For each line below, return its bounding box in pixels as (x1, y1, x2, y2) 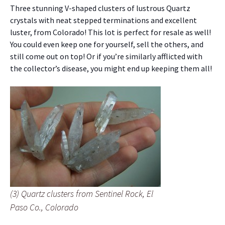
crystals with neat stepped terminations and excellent (10, 15, 197, 25)
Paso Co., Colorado (10, 201, 78, 213)
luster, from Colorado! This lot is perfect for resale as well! (10, 27, 211, 37)
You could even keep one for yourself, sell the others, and (10, 39, 203, 49)
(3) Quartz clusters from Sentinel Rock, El (10, 187, 153, 199)
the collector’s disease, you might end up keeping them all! (10, 63, 212, 73)
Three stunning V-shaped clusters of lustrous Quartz (10, 3, 190, 13)
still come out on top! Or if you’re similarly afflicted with (10, 51, 202, 61)
